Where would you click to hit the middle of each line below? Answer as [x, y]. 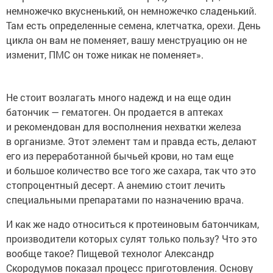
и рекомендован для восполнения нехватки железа [124, 126]
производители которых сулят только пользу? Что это [132, 239]
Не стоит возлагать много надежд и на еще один [119, 97]
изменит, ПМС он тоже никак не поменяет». [105, 55]
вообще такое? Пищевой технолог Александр [110, 253]
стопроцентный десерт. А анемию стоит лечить [116, 185]
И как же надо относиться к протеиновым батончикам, [133, 224]
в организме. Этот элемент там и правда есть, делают [131, 141]
